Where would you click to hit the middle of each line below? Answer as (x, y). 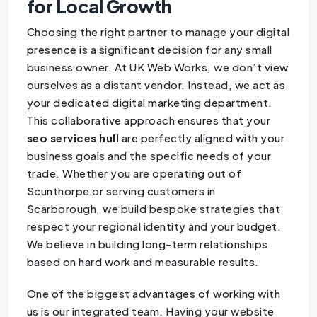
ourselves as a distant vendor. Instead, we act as (156, 84)
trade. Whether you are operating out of (134, 173)
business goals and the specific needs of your (149, 155)
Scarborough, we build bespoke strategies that (154, 208)
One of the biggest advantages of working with (154, 293)
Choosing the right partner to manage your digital (158, 31)
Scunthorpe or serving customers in (121, 190)
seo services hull (73, 137)
